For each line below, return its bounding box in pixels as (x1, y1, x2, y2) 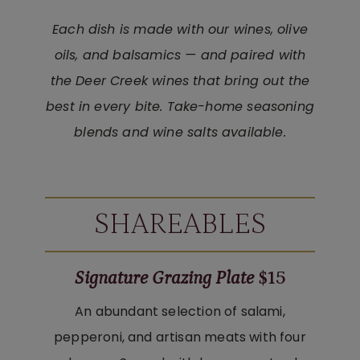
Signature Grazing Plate (74, 268, 254, 289)
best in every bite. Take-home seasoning (46, 97, 314, 117)
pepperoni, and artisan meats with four (54, 327, 306, 346)
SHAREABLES (94, 208, 266, 242)
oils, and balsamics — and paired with (54, 46, 306, 65)
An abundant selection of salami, (75, 301, 285, 321)
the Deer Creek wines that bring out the (50, 72, 310, 91)
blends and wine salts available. (74, 123, 286, 142)
